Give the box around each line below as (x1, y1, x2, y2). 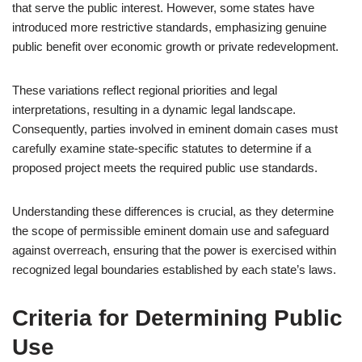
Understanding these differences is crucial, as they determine (12, 204, 334, 218)
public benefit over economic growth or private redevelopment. (12, 40, 339, 53)
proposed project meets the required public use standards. (12, 161, 318, 175)
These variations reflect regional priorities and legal (12, 83, 277, 97)
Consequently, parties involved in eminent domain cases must (12, 122, 338, 136)
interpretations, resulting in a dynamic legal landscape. (12, 103, 296, 116)
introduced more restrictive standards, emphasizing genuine (12, 20, 326, 34)
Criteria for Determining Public (12, 305, 343, 330)
